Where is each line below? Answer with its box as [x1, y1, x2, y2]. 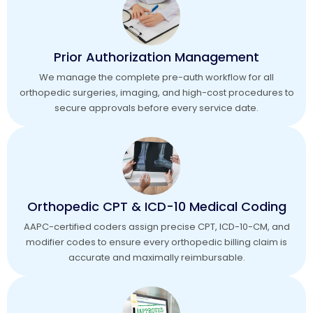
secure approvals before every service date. [54, 101, 259, 115]
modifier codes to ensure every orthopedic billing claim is [26, 235, 287, 249]
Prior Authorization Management [54, 48, 259, 66]
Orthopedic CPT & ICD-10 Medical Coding [27, 198, 286, 216]
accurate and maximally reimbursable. [68, 251, 245, 265]
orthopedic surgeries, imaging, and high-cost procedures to [19, 85, 294, 99]
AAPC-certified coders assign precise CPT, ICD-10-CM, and [23, 220, 290, 234]
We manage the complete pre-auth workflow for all [39, 70, 274, 84]
